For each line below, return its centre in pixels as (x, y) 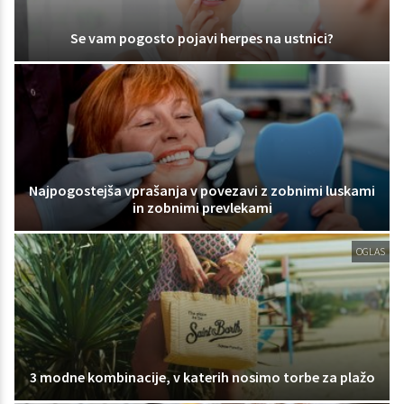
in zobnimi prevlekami (202, 207)
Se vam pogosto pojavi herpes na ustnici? (202, 38)
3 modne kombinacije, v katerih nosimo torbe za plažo (202, 376)
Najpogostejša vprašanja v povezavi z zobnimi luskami (202, 190)
